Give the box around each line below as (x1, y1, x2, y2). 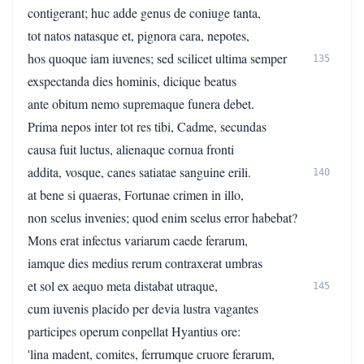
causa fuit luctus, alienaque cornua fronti (28, 141, 234, 158)
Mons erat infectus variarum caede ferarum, (28, 232, 248, 249)
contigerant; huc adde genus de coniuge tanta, (28, 4, 261, 21)
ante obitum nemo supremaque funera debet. (28, 95, 254, 112)
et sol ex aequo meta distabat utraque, (28, 277, 218, 294)
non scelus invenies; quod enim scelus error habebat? (28, 209, 297, 226)
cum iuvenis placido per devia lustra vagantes (28, 300, 258, 317)
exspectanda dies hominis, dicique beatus (28, 72, 236, 89)
